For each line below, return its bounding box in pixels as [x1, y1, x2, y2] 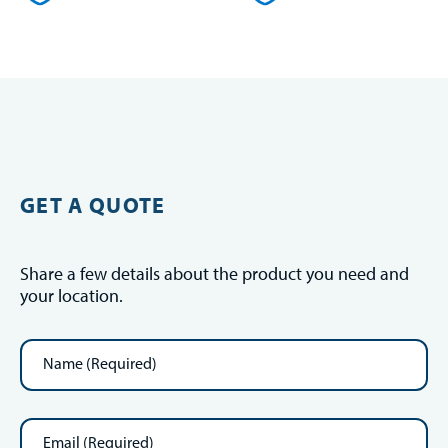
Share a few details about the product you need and [20, 262, 409, 286]
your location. [20, 284, 123, 308]
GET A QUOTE [20, 191, 166, 220]
